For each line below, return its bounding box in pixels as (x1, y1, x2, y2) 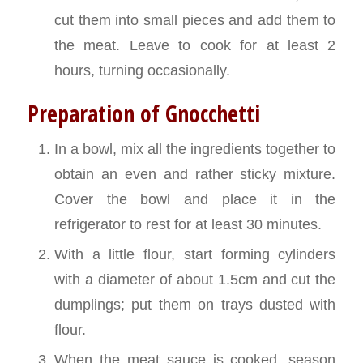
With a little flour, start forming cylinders (53, 246, 336, 263)
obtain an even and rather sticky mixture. (53, 165, 336, 183)
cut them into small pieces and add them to (53, 11, 336, 29)
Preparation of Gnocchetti (27, 98, 260, 130)
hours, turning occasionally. (53, 62, 230, 79)
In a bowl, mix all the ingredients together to (53, 140, 336, 158)
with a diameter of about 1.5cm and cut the (53, 271, 336, 288)
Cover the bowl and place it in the (53, 190, 336, 208)
